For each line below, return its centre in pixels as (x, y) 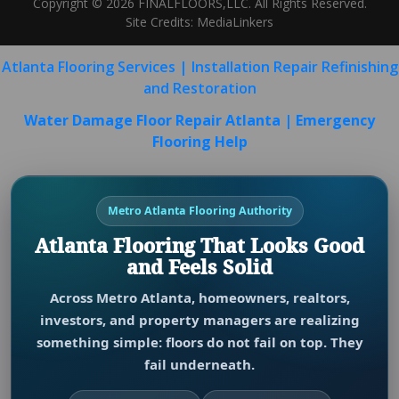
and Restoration (199, 89)
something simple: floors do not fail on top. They (199, 342)
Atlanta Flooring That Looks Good (199, 246)
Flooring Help (199, 142)
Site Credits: (161, 22)
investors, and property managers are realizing (199, 320)
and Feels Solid (199, 267)
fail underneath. (199, 365)
